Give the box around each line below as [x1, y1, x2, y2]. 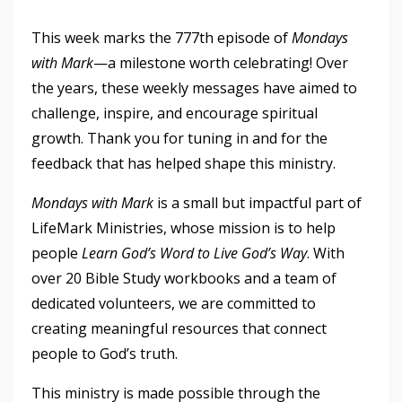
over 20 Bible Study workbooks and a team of [31, 267, 336, 288]
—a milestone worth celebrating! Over [93, 52, 348, 73]
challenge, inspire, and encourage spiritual [31, 102, 318, 123]
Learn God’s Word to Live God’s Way [82, 242, 307, 263]
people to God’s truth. [31, 343, 178, 363]
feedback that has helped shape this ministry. [31, 153, 336, 173]
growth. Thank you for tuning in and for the [31, 127, 328, 148]
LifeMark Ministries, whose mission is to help [31, 217, 336, 238]
